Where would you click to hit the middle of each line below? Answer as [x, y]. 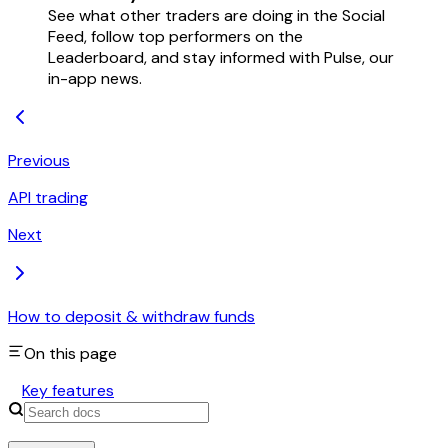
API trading [48, 197]
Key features [68, 390]
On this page [70, 353]
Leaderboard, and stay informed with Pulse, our [221, 57]
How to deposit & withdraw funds [131, 316]
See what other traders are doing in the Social [216, 15]
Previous [39, 160]
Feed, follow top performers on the [175, 36]
